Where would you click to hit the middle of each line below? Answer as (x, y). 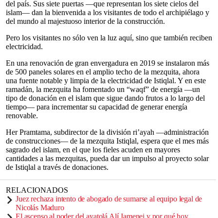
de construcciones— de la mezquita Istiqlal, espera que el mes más (107, 141)
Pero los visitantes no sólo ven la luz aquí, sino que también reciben (109, 38)
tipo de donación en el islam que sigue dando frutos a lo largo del (105, 98)
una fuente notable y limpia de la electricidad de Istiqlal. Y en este (106, 81)
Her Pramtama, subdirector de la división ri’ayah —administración (107, 132)
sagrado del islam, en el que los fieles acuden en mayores (93, 150)
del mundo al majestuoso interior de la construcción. (85, 21)
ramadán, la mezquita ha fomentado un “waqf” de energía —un (103, 89)
